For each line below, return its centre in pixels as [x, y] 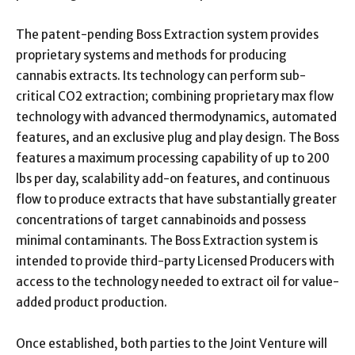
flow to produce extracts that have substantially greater [176, 199]
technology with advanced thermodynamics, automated [176, 116]
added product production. [92, 302]
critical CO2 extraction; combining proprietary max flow [175, 96]
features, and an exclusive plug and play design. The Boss [177, 137]
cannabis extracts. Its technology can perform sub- [161, 75]
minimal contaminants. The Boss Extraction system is [167, 240]
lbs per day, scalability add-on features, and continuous [173, 178]
